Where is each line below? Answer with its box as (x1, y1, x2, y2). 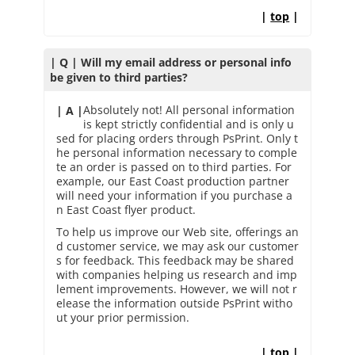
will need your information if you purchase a (55, 187, 292, 203)
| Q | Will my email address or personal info (49, 54, 292, 70)
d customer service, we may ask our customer (55, 238, 299, 254)
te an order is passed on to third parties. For (55, 158, 292, 174)
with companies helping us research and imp (55, 266, 297, 282)
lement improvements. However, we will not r (55, 281, 297, 296)
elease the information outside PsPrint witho (55, 295, 292, 311)
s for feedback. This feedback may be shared (55, 252, 294, 268)
